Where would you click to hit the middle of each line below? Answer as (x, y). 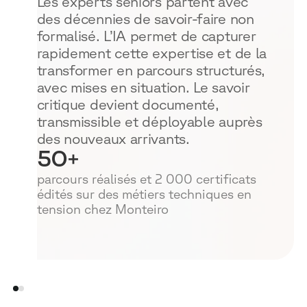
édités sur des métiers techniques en (144, 194)
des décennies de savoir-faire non (145, 19)
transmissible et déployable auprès (149, 121)
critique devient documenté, (128, 104)
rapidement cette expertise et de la (152, 53)
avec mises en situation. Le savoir (143, 87)
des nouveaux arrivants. (113, 138)
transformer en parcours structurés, (151, 70)
